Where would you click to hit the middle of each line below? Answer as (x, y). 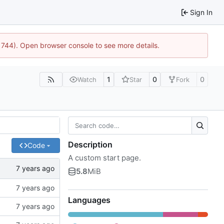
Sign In (201, 12)
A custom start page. (104, 157)
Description (90, 144)
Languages (89, 200)
